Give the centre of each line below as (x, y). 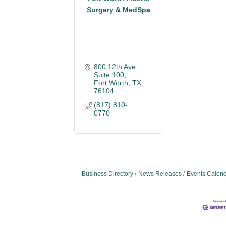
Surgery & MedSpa (118, 9)
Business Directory (107, 174)
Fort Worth (111, 83)
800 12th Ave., (117, 67)
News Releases (160, 174)
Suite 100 (109, 75)
